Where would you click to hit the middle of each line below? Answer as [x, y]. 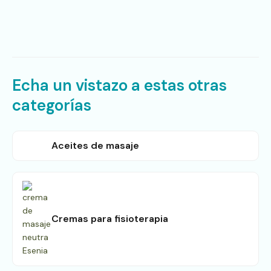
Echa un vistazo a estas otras [119, 85]
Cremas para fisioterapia [110, 218]
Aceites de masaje [95, 145]
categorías [52, 105]
